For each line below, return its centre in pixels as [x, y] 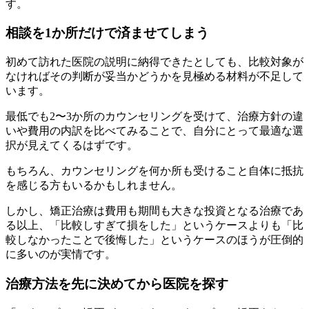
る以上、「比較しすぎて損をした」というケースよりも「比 [154, 226]
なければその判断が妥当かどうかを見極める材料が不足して [154, 77]
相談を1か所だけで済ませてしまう [107, 33]
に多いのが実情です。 [61, 255]
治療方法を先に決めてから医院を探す [117, 283]
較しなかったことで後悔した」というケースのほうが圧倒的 [154, 240]
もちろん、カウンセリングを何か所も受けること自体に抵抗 [154, 171]
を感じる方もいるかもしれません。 [94, 186]
